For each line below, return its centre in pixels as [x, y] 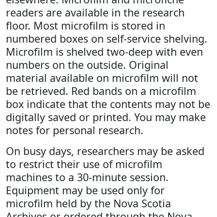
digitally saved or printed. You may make [106, 117]
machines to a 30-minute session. [87, 177]
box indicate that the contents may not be [108, 104]
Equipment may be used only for [85, 190]
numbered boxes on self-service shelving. [107, 39]
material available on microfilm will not [102, 78]
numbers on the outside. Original [87, 65]
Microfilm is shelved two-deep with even [104, 52]
